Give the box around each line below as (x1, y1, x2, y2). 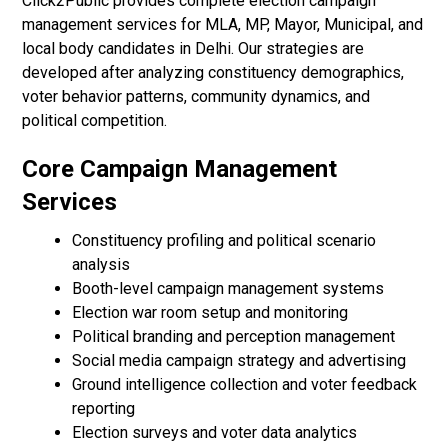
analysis (72, 255, 131, 275)
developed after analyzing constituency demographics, (22, 63, 405, 83)
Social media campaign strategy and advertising (72, 351, 407, 371)
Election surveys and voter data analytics (72, 423, 358, 443)
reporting (72, 399, 136, 419)
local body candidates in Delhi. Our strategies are (22, 39, 365, 59)
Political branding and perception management (72, 327, 396, 347)
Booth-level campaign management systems (72, 279, 385, 299)
